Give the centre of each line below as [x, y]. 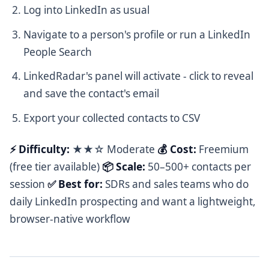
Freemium [222, 149]
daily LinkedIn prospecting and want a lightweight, [133, 201]
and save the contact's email [92, 94]
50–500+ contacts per [198, 166]
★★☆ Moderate [113, 149]
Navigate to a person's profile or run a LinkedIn [137, 34]
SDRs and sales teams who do [176, 184]
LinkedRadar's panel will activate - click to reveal [139, 76]
